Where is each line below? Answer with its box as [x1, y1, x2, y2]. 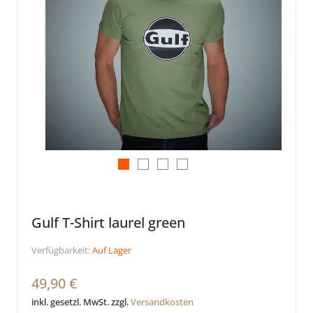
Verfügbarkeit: [31, 244, 90, 257]
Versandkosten [131, 296, 194, 309]
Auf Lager [92, 244, 131, 257]
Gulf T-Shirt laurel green [31, 213, 185, 233]
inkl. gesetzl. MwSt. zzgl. [31, 296, 131, 309]
